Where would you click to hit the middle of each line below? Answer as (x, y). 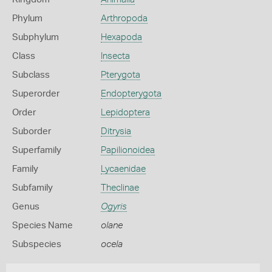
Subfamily (32, 188)
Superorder (36, 94)
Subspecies (37, 244)
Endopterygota (131, 94)
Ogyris (114, 207)
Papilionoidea (127, 150)
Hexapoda (121, 37)
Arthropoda (124, 19)
